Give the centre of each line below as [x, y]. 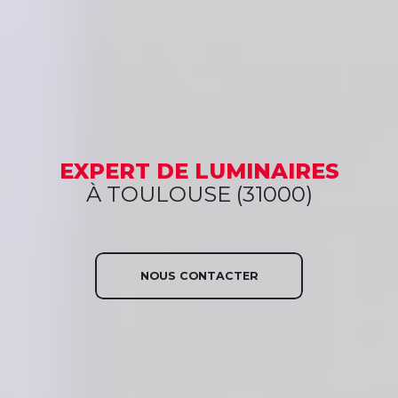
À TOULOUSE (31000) [199, 194]
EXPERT [104, 171]
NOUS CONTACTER [199, 275]
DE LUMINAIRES [247, 171]
